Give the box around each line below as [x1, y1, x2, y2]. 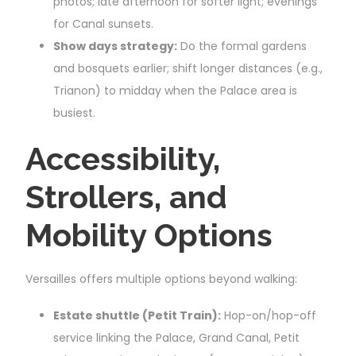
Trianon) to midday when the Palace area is [53, 82, 297, 99]
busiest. [53, 104, 95, 121]
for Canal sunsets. [53, 15, 153, 32]
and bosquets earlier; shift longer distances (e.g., [53, 60, 323, 76]
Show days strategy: [53, 37, 177, 54]
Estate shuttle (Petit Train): [53, 307, 221, 323]
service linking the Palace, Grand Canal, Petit [53, 329, 300, 346]
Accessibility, [25, 139, 220, 177]
